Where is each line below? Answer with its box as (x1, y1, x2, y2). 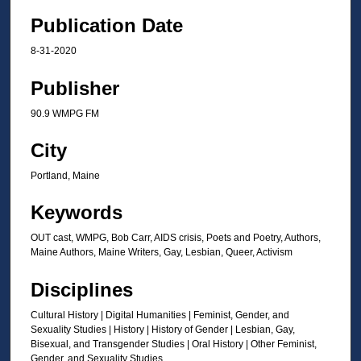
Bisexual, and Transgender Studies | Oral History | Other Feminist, (31, 338, 317, 350)
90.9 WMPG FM (31, 107, 99, 119)
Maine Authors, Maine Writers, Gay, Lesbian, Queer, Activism (31, 247, 293, 259)
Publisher (31, 77, 119, 99)
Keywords (31, 201, 122, 224)
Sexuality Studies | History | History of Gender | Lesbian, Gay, (31, 323, 295, 335)
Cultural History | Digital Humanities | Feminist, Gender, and (31, 309, 289, 321)
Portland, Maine (31, 170, 100, 182)
